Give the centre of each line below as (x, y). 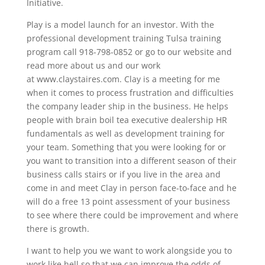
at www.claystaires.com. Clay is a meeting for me (123, 79)
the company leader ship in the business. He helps (127, 106)
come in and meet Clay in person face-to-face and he (131, 188)
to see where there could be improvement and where (132, 215)
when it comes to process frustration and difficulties (130, 92)
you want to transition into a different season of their (131, 160)
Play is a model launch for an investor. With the (120, 24)
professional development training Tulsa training (124, 38)
